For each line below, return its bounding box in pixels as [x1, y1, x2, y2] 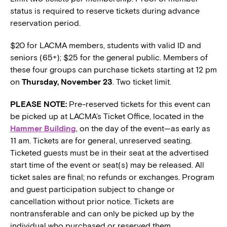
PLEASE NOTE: [10, 99, 67, 109]
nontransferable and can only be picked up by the [10, 208, 194, 218]
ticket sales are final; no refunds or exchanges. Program [10, 172, 214, 182]
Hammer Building [10, 123, 76, 133]
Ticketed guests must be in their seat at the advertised [10, 147, 209, 158]
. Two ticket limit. [112, 77, 171, 87]
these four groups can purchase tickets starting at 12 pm [10, 64, 217, 74]
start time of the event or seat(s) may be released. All [10, 160, 204, 170]
